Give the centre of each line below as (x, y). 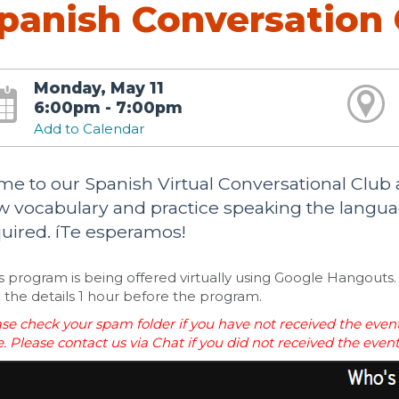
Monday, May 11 (98, 88)
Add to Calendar (89, 129)
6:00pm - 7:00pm (108, 107)
